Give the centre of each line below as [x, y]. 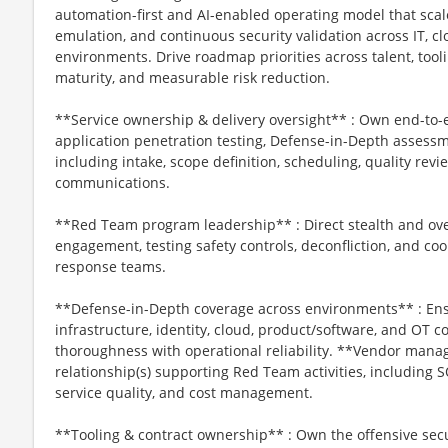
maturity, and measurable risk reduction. [192, 77]
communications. [112, 182]
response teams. [110, 266]
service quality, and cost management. [184, 392]
